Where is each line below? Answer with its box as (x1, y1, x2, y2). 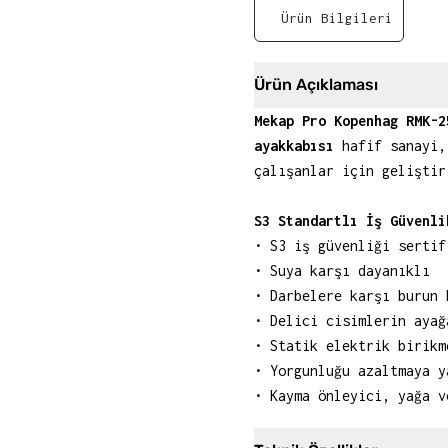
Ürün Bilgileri (281, 10, 393, 26)
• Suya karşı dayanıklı (254, 262, 430, 279)
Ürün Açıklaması (254, 75, 378, 94)
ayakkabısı (254, 137, 334, 154)
